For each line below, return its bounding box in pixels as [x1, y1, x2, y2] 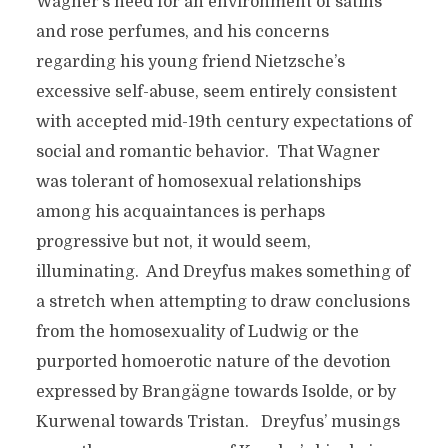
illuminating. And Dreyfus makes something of [35, 263, 410, 281]
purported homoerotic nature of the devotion [35, 353, 391, 371]
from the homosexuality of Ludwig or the [35, 323, 359, 341]
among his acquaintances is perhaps [35, 203, 325, 221]
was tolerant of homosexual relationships [35, 173, 361, 191]
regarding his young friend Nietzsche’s [35, 53, 345, 71]
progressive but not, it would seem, [35, 233, 311, 251]
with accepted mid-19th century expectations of [35, 113, 412, 131]
